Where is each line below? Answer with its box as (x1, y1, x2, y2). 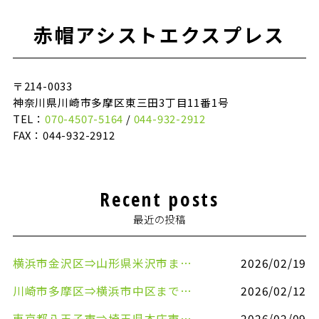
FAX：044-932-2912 (12, 127, 115, 143)
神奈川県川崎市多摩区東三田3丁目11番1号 (12, 95, 229, 110)
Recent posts (100, 185, 219, 212)
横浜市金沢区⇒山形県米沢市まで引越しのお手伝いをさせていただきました (179, 254, 192, 271)
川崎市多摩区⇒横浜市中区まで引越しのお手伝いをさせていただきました (179, 282, 192, 299)
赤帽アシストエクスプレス (33, 22, 286, 49)
